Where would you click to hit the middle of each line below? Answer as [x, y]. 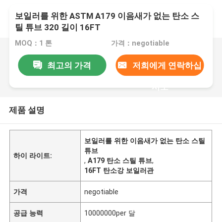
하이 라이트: [33, 155]
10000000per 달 [110, 213]
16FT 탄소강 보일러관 [119, 170]
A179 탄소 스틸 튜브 [120, 160]
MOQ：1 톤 [34, 43]
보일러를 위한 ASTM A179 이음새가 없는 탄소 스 [107, 16]
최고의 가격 [69, 65]
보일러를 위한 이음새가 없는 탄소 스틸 [145, 140]
